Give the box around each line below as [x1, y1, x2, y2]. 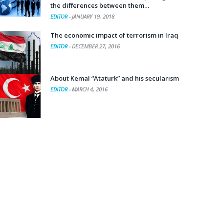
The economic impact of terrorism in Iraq [50, 31, 178, 40]
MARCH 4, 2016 [72, 86, 108, 93]
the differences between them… [50, 1, 149, 10]
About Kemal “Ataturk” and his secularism [50, 74, 179, 83]
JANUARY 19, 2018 [72, 13, 114, 20]
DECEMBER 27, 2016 [72, 43, 120, 50]
